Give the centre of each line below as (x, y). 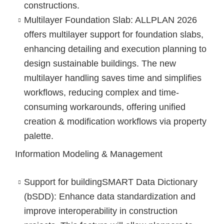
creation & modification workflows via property (115, 122)
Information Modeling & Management (89, 154)
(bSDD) (39, 196)
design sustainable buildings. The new (100, 64)
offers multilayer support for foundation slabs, (113, 35)
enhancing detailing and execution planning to (115, 49)
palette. (38, 136)
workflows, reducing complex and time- (101, 93)
